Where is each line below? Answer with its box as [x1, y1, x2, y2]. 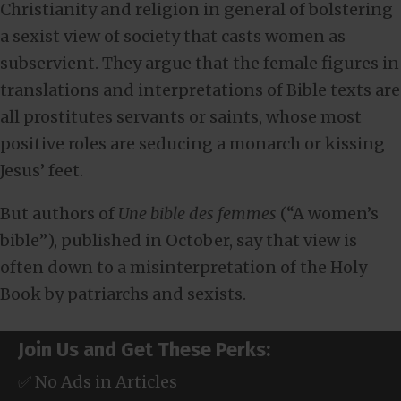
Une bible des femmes [118, 203, 277, 224]
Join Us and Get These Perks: [18, 337, 270, 362]
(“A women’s [277, 203, 379, 224]
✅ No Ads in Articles [18, 371, 177, 392]
